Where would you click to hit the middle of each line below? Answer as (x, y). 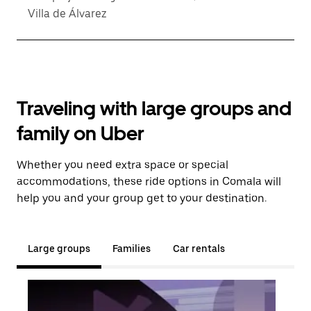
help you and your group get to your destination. (142, 198)
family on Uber (81, 133)
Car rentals (199, 249)
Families (132, 249)
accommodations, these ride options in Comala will (149, 182)
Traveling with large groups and (154, 108)
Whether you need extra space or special (123, 165)
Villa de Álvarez (67, 14)
